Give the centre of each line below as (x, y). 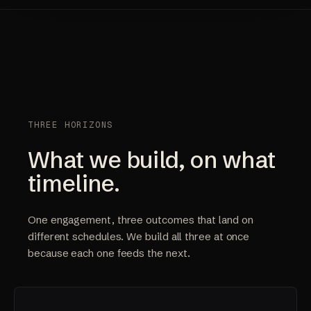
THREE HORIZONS (71, 125)
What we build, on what (152, 160)
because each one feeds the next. (109, 253)
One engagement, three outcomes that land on (141, 220)
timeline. (74, 183)
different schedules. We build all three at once (139, 236)
